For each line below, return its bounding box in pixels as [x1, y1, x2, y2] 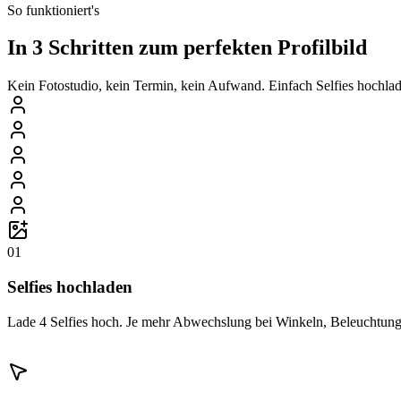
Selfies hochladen [7, 277, 132, 297]
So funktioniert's [7, 2, 99, 18]
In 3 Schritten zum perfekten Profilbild [7, 36, 367, 60]
